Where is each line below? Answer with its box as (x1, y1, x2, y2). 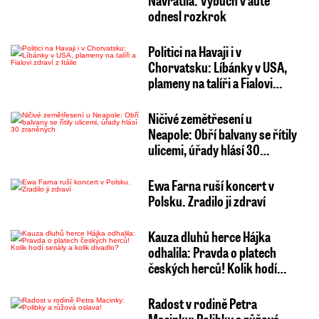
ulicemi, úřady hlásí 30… (147, 140, 269, 159)
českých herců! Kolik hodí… (147, 258, 286, 277)
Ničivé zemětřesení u (147, 108, 252, 127)
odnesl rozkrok (147, 6, 226, 25)
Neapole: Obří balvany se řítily (147, 124, 297, 143)
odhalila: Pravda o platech (147, 242, 276, 261)
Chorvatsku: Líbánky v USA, (147, 57, 287, 76)
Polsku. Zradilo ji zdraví (147, 191, 266, 210)
